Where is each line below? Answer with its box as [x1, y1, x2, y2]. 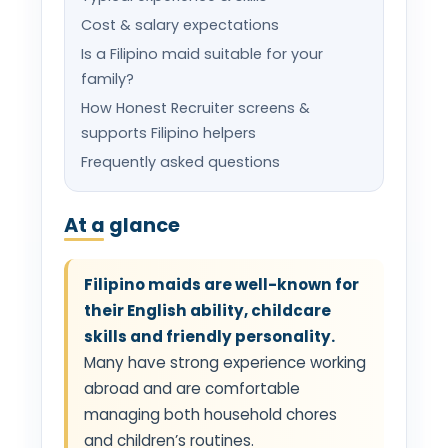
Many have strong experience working [84, 351, 366, 373]
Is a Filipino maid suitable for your [81, 43, 323, 64]
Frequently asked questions [81, 151, 280, 172]
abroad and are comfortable [84, 377, 300, 399]
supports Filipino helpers [81, 122, 256, 143]
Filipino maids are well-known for [84, 273, 359, 295]
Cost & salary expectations [81, 14, 279, 35]
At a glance [64, 211, 180, 239]
